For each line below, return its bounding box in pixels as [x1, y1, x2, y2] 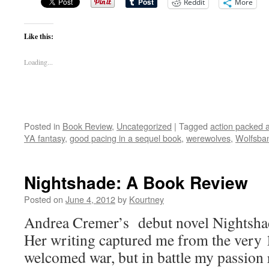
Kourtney [129, 193, 164, 205]
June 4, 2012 [65, 193, 115, 205]
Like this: [24, 31, 53, 41]
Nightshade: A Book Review [24, 170, 248, 195]
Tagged [179, 119, 208, 132]
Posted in [24, 119, 60, 132]
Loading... [24, 57, 53, 67]
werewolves [186, 131, 231, 144]
